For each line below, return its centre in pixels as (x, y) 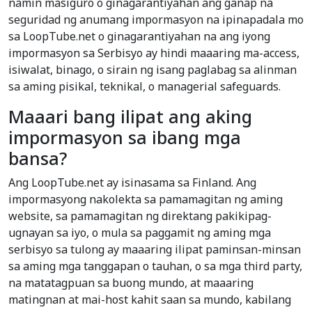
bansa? (38, 158)
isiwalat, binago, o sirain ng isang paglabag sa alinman (153, 70)
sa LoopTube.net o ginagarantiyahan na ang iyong (139, 37)
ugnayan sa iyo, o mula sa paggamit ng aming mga (140, 233)
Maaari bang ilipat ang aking (130, 117)
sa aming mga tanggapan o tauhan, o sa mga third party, (155, 266)
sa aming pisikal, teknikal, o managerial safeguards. (145, 87)
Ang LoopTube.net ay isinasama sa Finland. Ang (132, 183)
